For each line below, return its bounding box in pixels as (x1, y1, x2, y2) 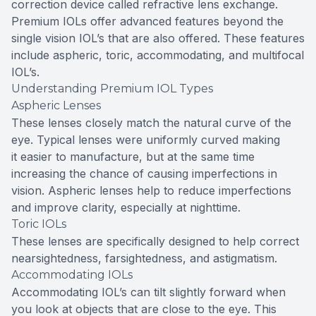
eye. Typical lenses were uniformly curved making (11, 132, 280, 147)
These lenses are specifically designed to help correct (11, 233, 299, 248)
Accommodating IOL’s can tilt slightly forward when (11, 284, 286, 299)
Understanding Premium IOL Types (11, 81, 213, 95)
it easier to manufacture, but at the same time (11, 149, 255, 164)
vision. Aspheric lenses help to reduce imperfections (11, 183, 291, 197)
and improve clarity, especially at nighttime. (11, 200, 241, 214)
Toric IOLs (11, 217, 66, 231)
